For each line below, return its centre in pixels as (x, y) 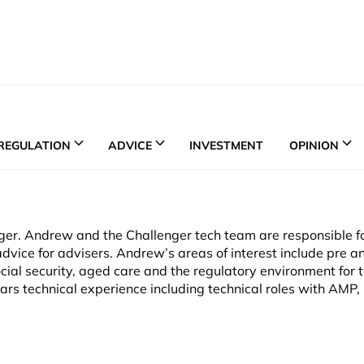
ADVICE (130, 145)
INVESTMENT (226, 145)
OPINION (314, 145)
